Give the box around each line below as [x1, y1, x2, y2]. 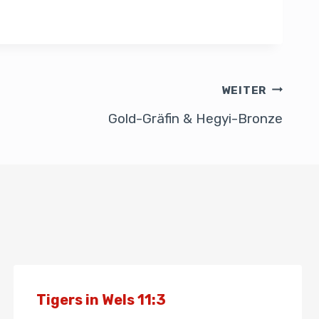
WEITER [221, 83, 267, 97]
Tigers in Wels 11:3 [36, 291, 166, 308]
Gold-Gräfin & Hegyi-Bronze [108, 110, 283, 127]
